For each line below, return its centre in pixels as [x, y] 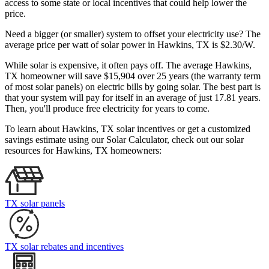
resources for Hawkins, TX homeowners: [83, 151]
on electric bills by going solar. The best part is [173, 87]
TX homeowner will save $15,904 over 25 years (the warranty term [133, 76]
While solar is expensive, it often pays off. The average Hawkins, [128, 65]
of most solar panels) [44, 87]
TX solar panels [35, 204]
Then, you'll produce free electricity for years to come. [107, 109]
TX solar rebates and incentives [64, 247]
